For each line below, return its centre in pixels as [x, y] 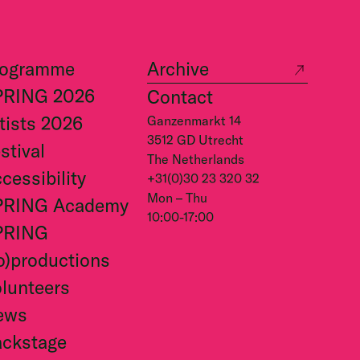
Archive [178, 69]
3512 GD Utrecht [195, 140]
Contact [180, 97]
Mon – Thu [177, 198]
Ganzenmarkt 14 [194, 121]
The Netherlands [196, 160]
